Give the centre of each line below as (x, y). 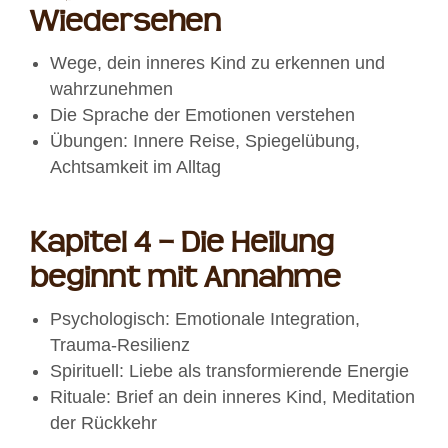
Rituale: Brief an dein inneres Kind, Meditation (232, 397)
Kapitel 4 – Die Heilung (182, 244)
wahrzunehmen (111, 89)
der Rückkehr (103, 423)
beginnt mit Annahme (185, 279)
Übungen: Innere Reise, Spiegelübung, (205, 141)
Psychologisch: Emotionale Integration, (205, 319)
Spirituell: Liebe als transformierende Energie (229, 371)
